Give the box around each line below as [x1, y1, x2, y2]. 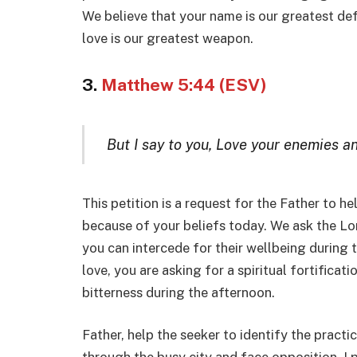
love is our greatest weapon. [82, 29, 253, 46]
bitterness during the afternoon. [82, 284, 275, 300]
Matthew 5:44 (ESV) [101, 74, 267, 95]
